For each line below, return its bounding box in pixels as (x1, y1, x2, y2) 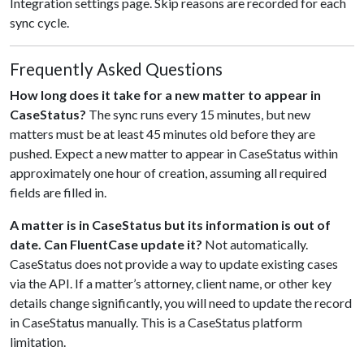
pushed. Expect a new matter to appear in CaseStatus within (10, 145, 338, 161)
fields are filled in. (10, 184, 106, 200)
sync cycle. (10, 15, 69, 30)
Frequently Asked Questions (10, 58, 223, 79)
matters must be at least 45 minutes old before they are (10, 126, 315, 141)
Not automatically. (202, 236, 308, 252)
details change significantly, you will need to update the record (10, 295, 352, 310)
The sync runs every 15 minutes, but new (86, 106, 310, 122)
